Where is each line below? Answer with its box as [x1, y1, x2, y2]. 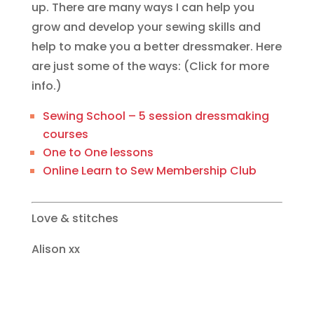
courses [42, 126, 88, 142]
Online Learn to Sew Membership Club [42, 163, 257, 179]
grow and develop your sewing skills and [31, 19, 261, 35]
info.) [31, 78, 62, 94]
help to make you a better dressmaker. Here [31, 39, 282, 55]
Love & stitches [31, 210, 118, 226]
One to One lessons [42, 144, 153, 161]
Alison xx [31, 241, 80, 257]
